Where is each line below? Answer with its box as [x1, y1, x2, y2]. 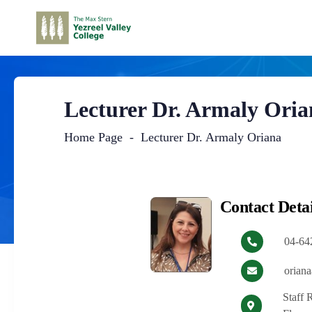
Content [81, 196, 139, 214]
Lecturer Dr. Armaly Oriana [141, 130, 282, 144]
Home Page [64, 130, 123, 144]
